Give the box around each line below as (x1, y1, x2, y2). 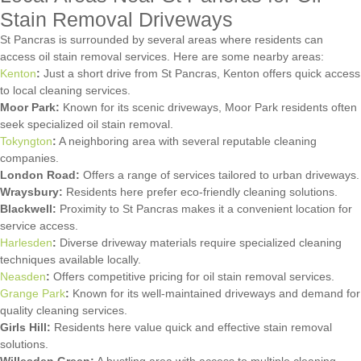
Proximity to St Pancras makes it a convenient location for (56, 201, 352, 215)
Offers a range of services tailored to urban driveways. (80, 168, 359, 181)
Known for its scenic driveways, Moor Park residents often (60, 100, 357, 114)
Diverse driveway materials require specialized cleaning (56, 235, 342, 249)
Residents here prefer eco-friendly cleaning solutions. (63, 185, 338, 198)
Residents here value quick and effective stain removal (51, 320, 332, 334)
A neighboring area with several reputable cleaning (56, 134, 317, 147)
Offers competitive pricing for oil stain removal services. (50, 269, 334, 283)
